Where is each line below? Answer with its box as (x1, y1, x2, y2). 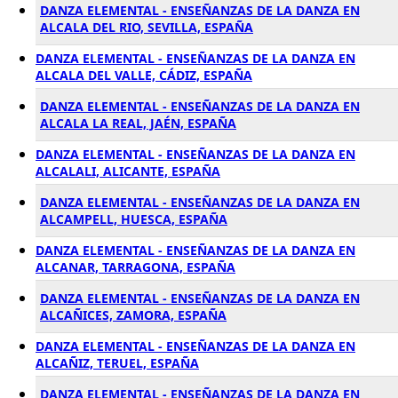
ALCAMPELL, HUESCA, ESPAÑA (40, 211, 227, 227)
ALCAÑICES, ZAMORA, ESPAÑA (40, 306, 227, 323)
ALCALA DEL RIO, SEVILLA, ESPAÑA (40, 19, 253, 36)
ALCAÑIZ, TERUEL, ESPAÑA (36, 354, 199, 371)
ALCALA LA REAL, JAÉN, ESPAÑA (40, 115, 236, 131)
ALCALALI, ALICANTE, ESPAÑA (36, 163, 220, 179)
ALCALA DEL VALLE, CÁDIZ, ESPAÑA (36, 67, 252, 84)
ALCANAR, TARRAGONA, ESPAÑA (36, 259, 235, 275)
